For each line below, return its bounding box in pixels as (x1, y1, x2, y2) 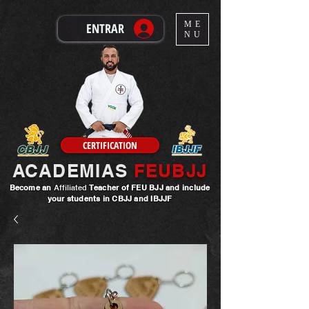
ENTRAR (86, 20, 124, 37)
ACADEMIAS (12, 160, 128, 181)
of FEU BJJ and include (121, 183, 210, 192)
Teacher (88, 183, 119, 192)
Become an (9, 183, 52, 192)
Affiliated (51, 183, 89, 192)
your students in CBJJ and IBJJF (47, 194, 172, 203)
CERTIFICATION (83, 139, 137, 152)
